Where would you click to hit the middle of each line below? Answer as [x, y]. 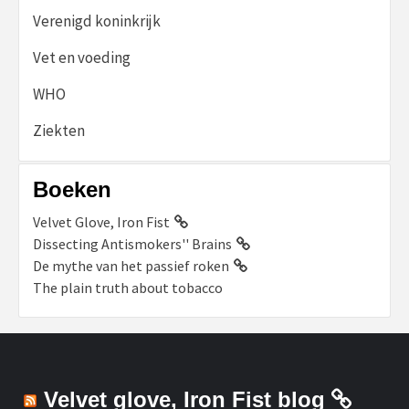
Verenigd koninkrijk [97, 21]
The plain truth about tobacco [128, 287]
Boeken [72, 189]
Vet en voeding [82, 57]
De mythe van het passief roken [131, 265]
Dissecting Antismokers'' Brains [132, 243]
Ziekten [59, 130]
